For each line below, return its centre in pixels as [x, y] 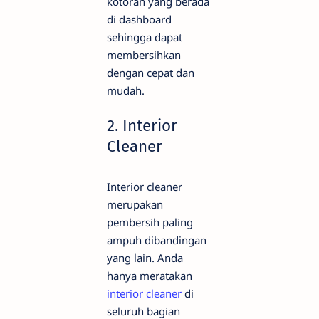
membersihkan [144, 55]
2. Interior [142, 126]
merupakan [135, 205]
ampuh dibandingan [157, 240]
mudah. [126, 91]
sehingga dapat [145, 37]
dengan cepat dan [151, 73]
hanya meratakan [150, 276]
